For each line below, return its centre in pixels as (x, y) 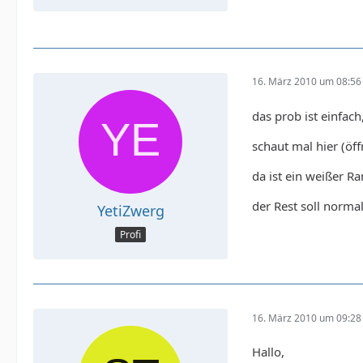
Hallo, (268, 352)
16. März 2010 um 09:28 (307, 318)
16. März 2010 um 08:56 (307, 82)
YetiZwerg (130, 210)
